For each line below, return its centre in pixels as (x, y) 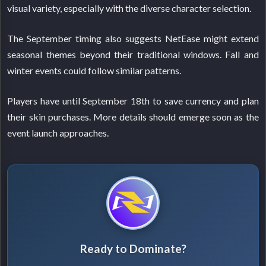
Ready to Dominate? (133, 249)
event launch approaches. (58, 133)
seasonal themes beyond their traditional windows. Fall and (133, 55)
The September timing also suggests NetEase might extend (133, 39)
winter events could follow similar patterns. (94, 71)
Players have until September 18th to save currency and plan (133, 101)
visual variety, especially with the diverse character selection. (129, 8)
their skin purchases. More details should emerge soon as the (133, 117)
